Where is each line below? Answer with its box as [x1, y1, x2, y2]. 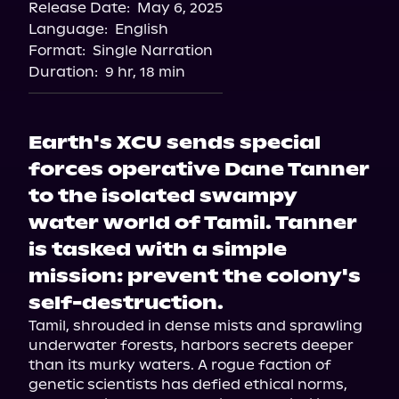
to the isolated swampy [28, 184, 297, 208]
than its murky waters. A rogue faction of [28, 356, 331, 373]
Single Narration [93, 42, 213, 59]
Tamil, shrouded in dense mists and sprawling [28, 317, 362, 334]
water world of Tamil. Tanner [28, 211, 357, 234]
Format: [28, 42, 85, 59]
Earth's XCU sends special [28, 131, 321, 154]
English [115, 20, 168, 37]
